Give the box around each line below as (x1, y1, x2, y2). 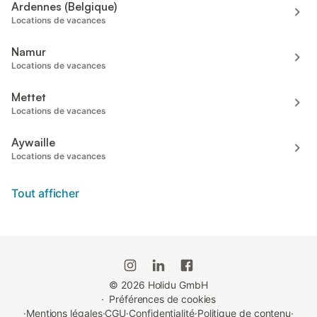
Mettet (11, 89, 46, 104)
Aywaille (11, 134, 55, 149)
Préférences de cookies (109, 293, 217, 305)
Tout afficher (11, 185, 79, 200)
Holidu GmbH (144, 279, 208, 291)
